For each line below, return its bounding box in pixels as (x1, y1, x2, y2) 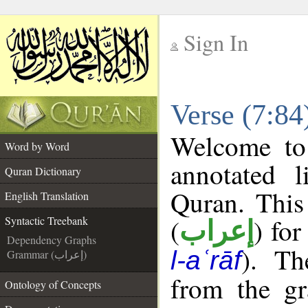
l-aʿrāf (170, 245, 241, 275)
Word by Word (5, 139, 69, 153)
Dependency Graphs (7, 232, 96, 247)
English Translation (5, 188, 89, 203)
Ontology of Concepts (5, 277, 101, 291)
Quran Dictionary (5, 164, 81, 178)
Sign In (184, 27, 248, 57)
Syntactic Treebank (5, 213, 88, 228)
